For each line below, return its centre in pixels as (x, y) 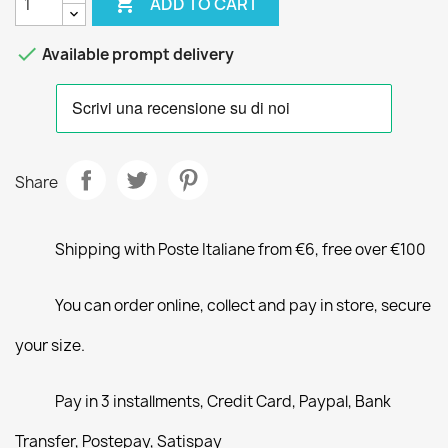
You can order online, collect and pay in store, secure (243, 305)
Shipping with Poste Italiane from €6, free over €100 (240, 249)
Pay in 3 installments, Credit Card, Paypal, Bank (223, 401)
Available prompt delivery (136, 55)
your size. (50, 345)
